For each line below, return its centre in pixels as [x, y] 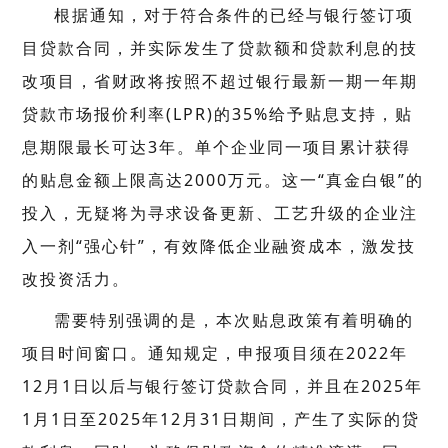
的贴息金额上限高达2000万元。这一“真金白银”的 [223, 180]
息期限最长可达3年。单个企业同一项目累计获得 [217, 147]
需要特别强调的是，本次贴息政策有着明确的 [234, 320]
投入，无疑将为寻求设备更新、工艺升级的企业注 [220, 213]
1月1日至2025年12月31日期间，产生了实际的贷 [221, 419]
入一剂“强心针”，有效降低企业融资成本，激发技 [219, 246]
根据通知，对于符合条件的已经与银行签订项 [234, 15]
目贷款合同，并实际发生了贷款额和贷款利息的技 [220, 48]
